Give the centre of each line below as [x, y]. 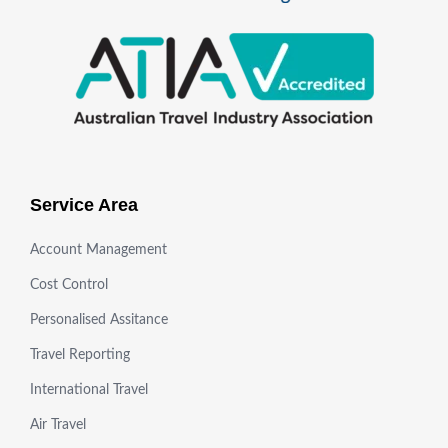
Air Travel [58, 425]
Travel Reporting [80, 355]
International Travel [89, 390]
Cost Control [69, 285]
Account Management [98, 250]
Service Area [84, 205]
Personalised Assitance [99, 320]
